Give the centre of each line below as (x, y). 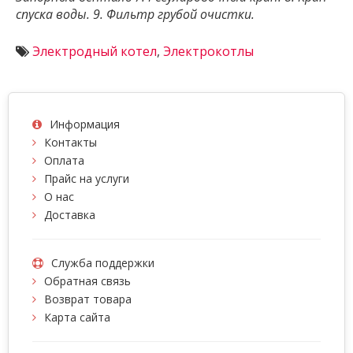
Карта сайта (77, 317)
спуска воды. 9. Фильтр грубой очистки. (135, 14)
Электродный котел (95, 51)
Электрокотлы (208, 51)
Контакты (71, 142)
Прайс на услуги (87, 178)
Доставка (70, 214)
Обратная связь (87, 281)
